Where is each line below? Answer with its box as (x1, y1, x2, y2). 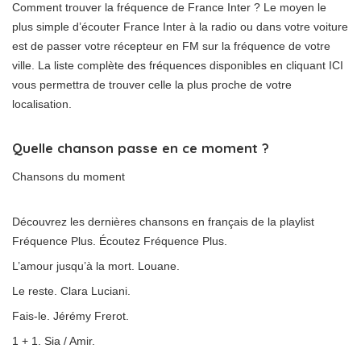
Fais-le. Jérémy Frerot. (12, 309, 129, 322)
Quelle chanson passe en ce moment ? (12, 139, 269, 156)
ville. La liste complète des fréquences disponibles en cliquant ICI (12, 59, 343, 72)
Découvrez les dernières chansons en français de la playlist (12, 215, 314, 228)
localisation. (12, 98, 72, 110)
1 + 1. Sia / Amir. (12, 334, 95, 347)
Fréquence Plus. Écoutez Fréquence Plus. (12, 234, 227, 247)
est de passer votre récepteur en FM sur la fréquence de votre (12, 39, 330, 52)
